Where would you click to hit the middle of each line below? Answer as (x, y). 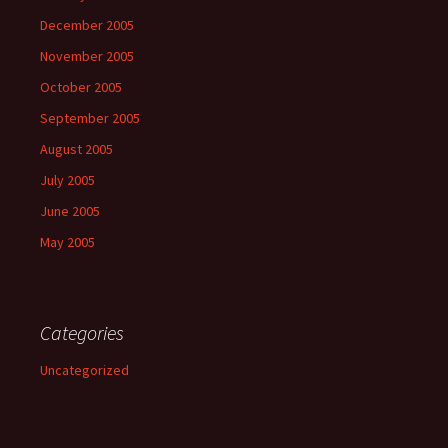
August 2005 (76, 149)
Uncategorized (84, 370)
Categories (82, 332)
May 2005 (67, 242)
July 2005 (67, 180)
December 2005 (87, 25)
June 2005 (70, 211)
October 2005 (81, 87)
